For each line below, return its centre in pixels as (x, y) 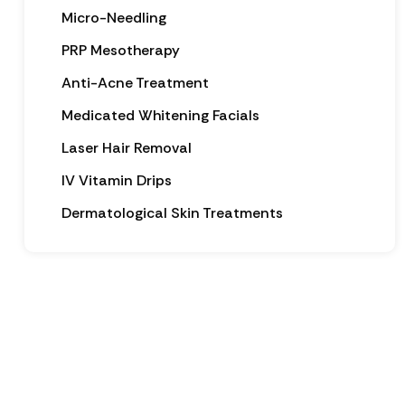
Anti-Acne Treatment (135, 82)
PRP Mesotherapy (120, 50)
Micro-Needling (113, 17)
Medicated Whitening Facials (160, 115)
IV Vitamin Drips (116, 180)
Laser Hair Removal (126, 147)
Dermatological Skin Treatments (172, 212)
